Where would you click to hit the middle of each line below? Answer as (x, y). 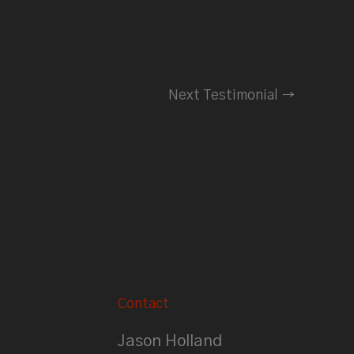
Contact (143, 305)
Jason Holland (170, 341)
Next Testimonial (225, 96)
